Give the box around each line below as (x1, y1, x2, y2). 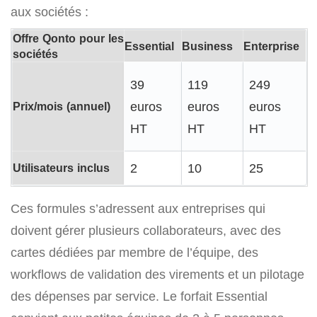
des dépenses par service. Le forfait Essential (11, 289, 267, 304)
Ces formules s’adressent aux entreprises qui (11, 201, 265, 217)
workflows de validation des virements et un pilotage (11, 267, 304, 282)
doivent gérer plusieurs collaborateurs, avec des (11, 223, 281, 238)
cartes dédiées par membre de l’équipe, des (11, 245, 258, 260)
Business (182, 39, 233, 54)
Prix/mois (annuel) (13, 99, 110, 114)
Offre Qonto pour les (13, 31, 124, 46)
